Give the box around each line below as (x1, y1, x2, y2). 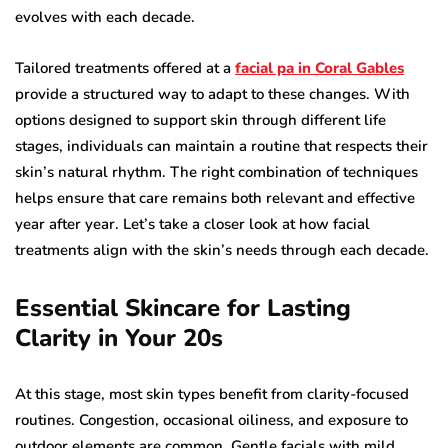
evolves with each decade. (15, 7, 195, 28)
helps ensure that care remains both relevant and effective (15, 188, 415, 209)
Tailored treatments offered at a (15, 58, 235, 79)
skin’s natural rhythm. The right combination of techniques (15, 162, 418, 183)
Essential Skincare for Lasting (15, 292, 351, 325)
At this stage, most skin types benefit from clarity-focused (15, 384, 409, 405)
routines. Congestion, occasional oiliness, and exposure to (15, 410, 408, 431)
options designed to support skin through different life (15, 110, 386, 131)
